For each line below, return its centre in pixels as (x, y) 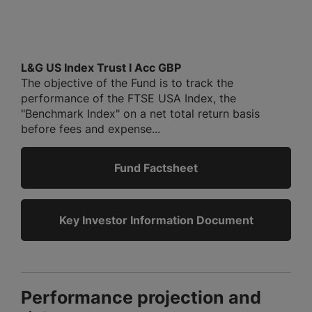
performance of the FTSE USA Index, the (128, 99)
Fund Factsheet (156, 168)
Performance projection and (141, 298)
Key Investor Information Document (156, 220)
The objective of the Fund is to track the (127, 83)
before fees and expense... (91, 129)
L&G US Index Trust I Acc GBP (101, 68)
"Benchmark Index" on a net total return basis (140, 114)
